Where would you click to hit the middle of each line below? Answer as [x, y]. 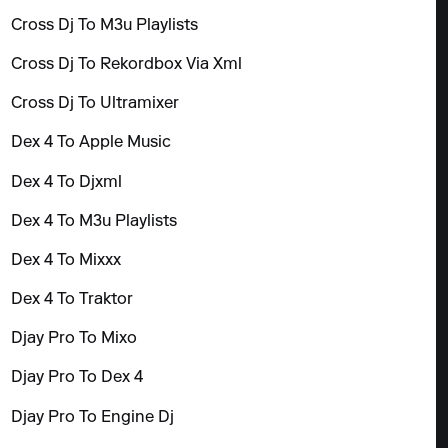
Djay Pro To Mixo [74, 339]
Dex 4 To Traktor [72, 300]
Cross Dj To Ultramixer [95, 104]
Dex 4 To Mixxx [66, 260]
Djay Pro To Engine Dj [93, 417]
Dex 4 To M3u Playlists [94, 221]
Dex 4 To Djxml [67, 182]
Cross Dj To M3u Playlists [105, 25]
